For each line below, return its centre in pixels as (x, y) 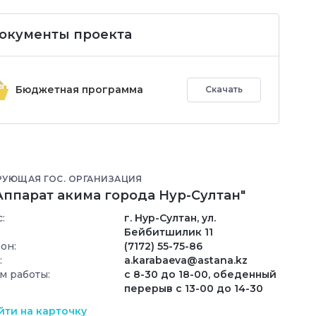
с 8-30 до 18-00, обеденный (200, 274)
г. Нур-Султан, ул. (170, 218)
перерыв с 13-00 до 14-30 (194, 288)
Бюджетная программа (79, 90)
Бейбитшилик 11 (169, 232)
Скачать (224, 90)
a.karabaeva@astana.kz (186, 260)
